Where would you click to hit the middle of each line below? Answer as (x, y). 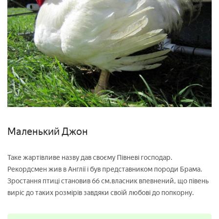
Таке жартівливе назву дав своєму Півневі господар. (90, 158)
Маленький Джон (48, 132)
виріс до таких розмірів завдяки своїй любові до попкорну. (101, 193)
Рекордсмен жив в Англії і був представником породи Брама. (105, 170)
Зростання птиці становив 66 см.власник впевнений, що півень (108, 181)
